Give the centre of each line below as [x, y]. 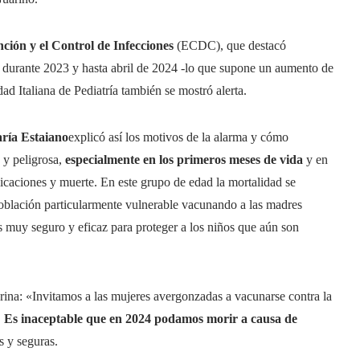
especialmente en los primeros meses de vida [184, 160]
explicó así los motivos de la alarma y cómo [178, 137]
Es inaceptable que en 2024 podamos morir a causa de [151, 319]
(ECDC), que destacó [230, 45]
